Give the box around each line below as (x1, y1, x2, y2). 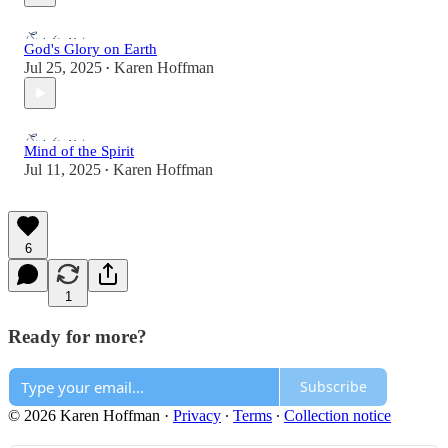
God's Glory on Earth (24, 41, 157, 58)
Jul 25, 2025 (24, 59, 102, 77)
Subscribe (300, 377, 367, 397)
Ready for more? (8, 326, 147, 348)
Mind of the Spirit (24, 143, 134, 160)
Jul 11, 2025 (24, 161, 101, 179)
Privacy (173, 406, 221, 424)
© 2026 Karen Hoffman (8, 406, 160, 424)
